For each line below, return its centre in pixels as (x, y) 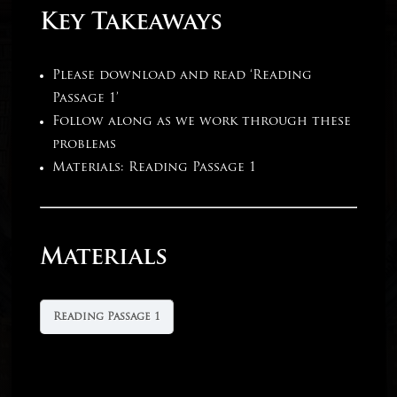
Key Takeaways (132, 24)
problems (85, 145)
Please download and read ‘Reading (183, 76)
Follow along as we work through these (202, 122)
